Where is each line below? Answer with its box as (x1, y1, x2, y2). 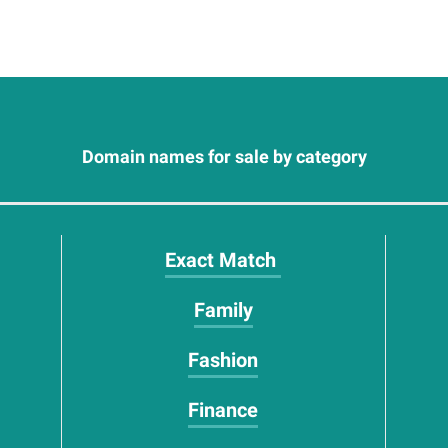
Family (193, 298, 253, 322)
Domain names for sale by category (81, 146, 367, 167)
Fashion (188, 348, 259, 372)
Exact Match (165, 248, 282, 272)
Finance (188, 398, 259, 422)
